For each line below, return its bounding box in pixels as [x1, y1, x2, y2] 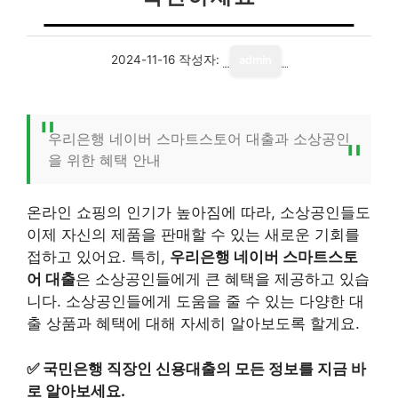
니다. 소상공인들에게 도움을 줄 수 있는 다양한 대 [27, 292, 364, 310]
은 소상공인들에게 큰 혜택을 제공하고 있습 [76, 270, 370, 288]
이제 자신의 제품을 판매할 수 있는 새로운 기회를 [27, 226, 360, 243]
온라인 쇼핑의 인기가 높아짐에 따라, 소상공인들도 [27, 203, 370, 221]
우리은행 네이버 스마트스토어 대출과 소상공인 [48, 130, 350, 147]
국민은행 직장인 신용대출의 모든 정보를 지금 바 [43, 359, 366, 378]
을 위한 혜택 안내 [48, 151, 161, 169]
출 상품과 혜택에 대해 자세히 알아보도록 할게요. [27, 314, 360, 332]
